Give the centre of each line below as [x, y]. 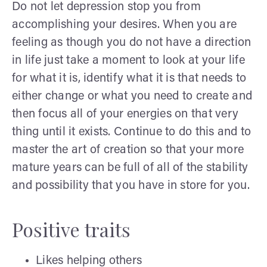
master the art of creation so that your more [128, 150]
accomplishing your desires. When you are [124, 25]
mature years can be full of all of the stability [130, 168]
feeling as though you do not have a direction [132, 43]
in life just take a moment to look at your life [128, 60]
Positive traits [71, 229]
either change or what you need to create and [132, 96]
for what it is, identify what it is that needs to [129, 78]
